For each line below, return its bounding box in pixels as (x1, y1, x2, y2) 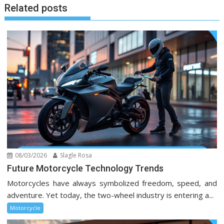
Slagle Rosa (58, 150, 92, 159)
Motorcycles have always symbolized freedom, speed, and (7, 177, 217, 188)
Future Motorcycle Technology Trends (7, 162, 164, 173)
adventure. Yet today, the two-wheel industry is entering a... (7, 189, 214, 200)
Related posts (4, 2, 68, 14)
